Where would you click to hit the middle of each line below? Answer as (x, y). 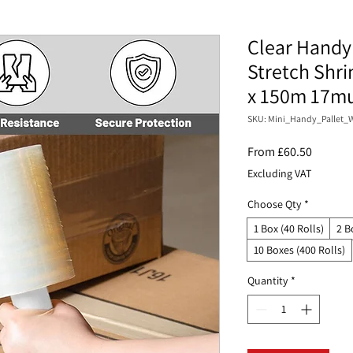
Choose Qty (274, 204)
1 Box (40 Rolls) (289, 228)
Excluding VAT (279, 173)
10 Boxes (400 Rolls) (299, 249)
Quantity (268, 280)
